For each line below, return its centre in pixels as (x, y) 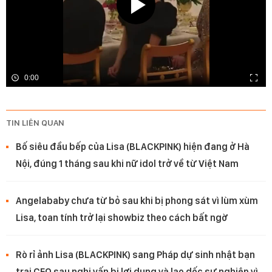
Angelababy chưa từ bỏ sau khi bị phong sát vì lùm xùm (137, 200)
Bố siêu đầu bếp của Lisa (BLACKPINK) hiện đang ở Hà (133, 146)
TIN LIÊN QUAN (35, 122)
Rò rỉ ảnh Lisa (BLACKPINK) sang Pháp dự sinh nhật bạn (135, 254)
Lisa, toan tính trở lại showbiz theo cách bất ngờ (122, 217)
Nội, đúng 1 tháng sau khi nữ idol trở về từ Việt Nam (127, 163)
